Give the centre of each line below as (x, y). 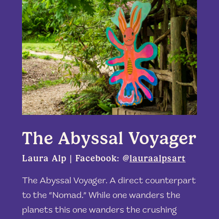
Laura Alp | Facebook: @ (76, 158)
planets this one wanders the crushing (99, 211)
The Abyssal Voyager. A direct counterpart (109, 181)
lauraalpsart (157, 158)
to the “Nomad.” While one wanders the (101, 196)
